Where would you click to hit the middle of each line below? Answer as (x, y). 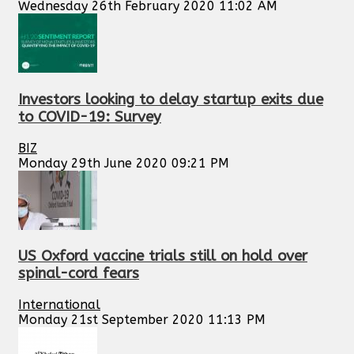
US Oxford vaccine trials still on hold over (163, 256)
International (59, 305)
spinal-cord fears (79, 274)
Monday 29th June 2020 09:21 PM (124, 163)
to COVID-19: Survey (90, 117)
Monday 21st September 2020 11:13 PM (142, 320)
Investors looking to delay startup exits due (171, 99)
